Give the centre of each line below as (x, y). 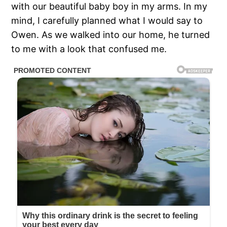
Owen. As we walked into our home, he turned (111, 35)
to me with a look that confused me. (89, 49)
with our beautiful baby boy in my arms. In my (109, 7)
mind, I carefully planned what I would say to (107, 21)
